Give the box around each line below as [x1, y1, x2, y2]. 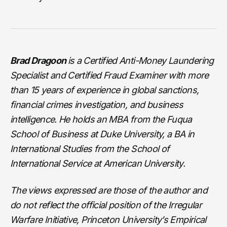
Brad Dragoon [10, 55, 68, 66]
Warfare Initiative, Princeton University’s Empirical [10, 214, 206, 225]
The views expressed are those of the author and [10, 184, 207, 196]
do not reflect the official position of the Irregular [10, 199, 202, 210]
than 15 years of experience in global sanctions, [10, 84, 199, 95]
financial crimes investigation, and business [10, 99, 183, 110]
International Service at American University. [10, 158, 185, 169]
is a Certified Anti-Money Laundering [67, 55, 214, 66]
